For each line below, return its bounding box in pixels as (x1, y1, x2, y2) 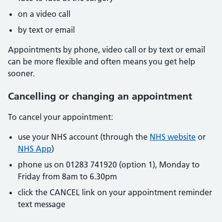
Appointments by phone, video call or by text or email (8, 44, 205, 55)
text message (18, 199, 65, 209)
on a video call (18, 8, 70, 19)
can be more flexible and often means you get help (8, 56, 195, 66)
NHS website (150, 131, 196, 142)
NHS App (18, 143, 52, 154)
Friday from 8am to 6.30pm (18, 171, 117, 181)
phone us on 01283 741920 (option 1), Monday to (18, 159, 200, 169)
